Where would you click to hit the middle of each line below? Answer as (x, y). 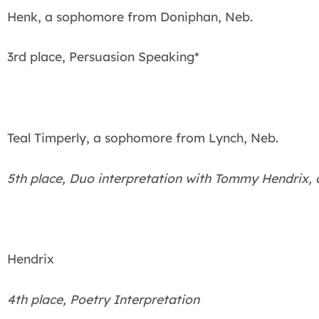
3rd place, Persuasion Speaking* (103, 57)
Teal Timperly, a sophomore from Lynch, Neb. (143, 137)
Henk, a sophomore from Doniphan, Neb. (130, 16)
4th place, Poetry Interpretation (103, 299)
